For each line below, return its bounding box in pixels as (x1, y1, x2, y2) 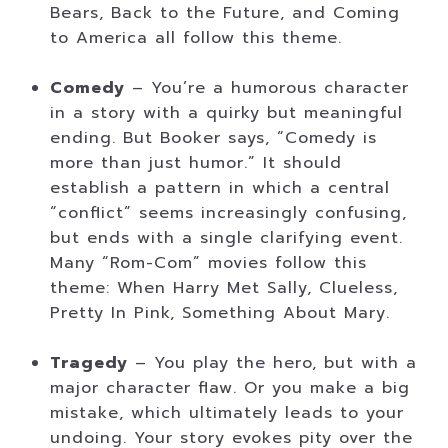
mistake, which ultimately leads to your (49, 401, 404, 425)
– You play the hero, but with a (127, 351, 417, 375)
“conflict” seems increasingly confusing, (49, 201, 407, 225)
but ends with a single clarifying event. (49, 226, 403, 250)
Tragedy (49, 351, 128, 375)
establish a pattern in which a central (49, 176, 390, 200)
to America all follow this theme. (49, 26, 342, 50)
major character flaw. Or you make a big (49, 376, 410, 400)
